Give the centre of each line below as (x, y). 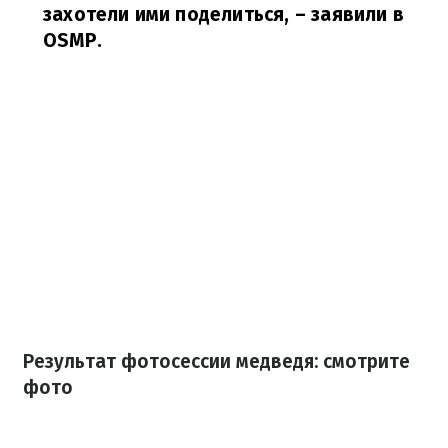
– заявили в (346, 14)
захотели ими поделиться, (166, 14)
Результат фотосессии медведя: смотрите (216, 361)
